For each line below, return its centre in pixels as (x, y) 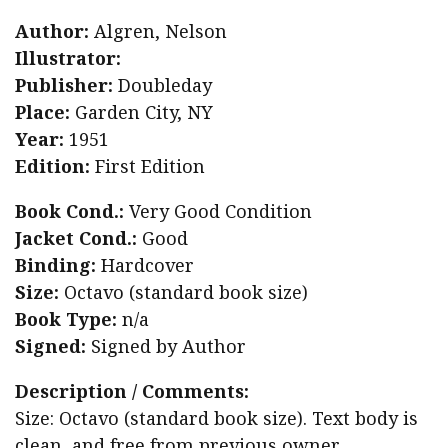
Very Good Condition (218, 211)
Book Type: (66, 319)
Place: (42, 112)
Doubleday (162, 85)
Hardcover (145, 265)
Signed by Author (166, 346)
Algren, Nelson (158, 31)
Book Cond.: (69, 211)
